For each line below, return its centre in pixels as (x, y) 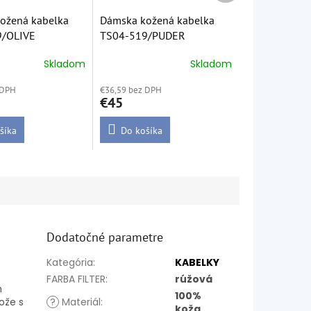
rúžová (194, 279)
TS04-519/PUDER (143, 36)
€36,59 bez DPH (131, 90)
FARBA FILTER (76, 279)
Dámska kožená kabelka (158, 20)
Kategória (70, 263)
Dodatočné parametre (105, 237)
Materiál (80, 302)
